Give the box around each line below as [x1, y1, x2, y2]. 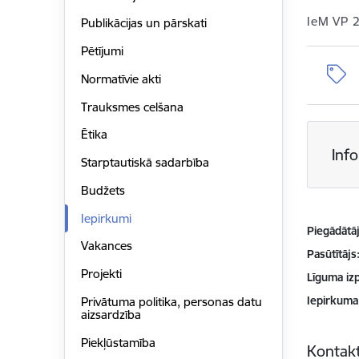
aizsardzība [80, 306, 141, 322]
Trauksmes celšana [80, 99, 184, 115]
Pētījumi [80, 43, 123, 59]
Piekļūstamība [80, 334, 155, 350]
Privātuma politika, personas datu [80, 293, 262, 309]
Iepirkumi [80, 210, 131, 226]
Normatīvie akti [80, 71, 161, 87]
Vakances [80, 238, 132, 254]
